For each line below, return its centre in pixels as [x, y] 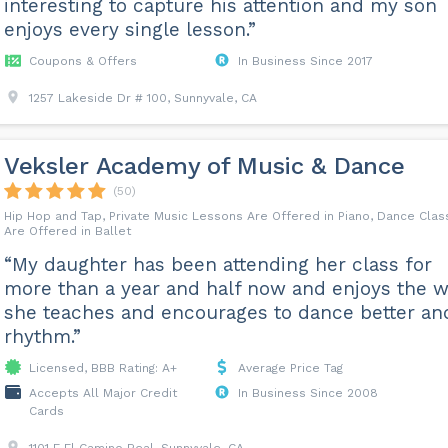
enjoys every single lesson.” [129, 29]
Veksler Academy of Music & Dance [204, 166]
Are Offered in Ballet [67, 231]
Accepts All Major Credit [102, 393]
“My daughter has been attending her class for [217, 264]
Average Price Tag [290, 368]
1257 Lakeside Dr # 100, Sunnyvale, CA [142, 98]
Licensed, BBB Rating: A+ [102, 368]
